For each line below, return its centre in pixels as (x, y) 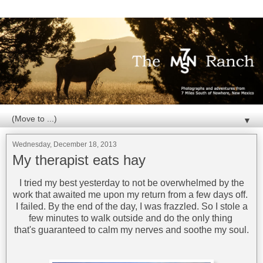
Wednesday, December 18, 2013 (65, 144)
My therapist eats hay (79, 160)
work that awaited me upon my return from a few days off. (131, 195)
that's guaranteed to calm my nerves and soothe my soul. (131, 230)
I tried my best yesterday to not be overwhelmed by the (131, 183)
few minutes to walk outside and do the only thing (131, 218)
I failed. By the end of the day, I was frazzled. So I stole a (131, 207)
